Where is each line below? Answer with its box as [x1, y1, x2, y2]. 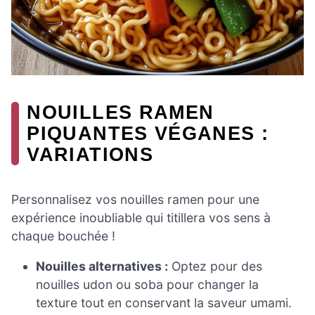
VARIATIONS [27, 143, 153, 166]
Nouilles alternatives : [36, 259, 169, 274]
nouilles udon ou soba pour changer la [36, 277, 259, 292]
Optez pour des [168, 259, 263, 274]
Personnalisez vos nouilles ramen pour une [11, 191, 259, 207]
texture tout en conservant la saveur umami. [36, 295, 292, 311]
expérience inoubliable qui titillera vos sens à [11, 210, 271, 225]
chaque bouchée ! [11, 228, 115, 243]
